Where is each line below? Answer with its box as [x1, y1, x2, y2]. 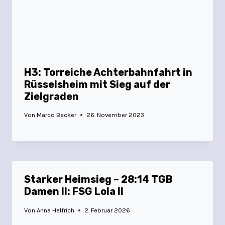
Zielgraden [24, 90, 79, 102]
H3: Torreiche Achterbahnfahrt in [24, 66, 192, 78]
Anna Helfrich [37, 206, 75, 214]
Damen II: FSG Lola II [24, 185, 124, 198]
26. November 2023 [86, 111, 145, 119]
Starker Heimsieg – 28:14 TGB [24, 173, 172, 186]
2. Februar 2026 [84, 206, 131, 214]
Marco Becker [37, 111, 77, 119]
